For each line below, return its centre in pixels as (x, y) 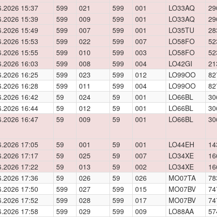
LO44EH (181, 144)
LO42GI (180, 63)
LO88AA (181, 211)
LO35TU (181, 30)
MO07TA (182, 178)
